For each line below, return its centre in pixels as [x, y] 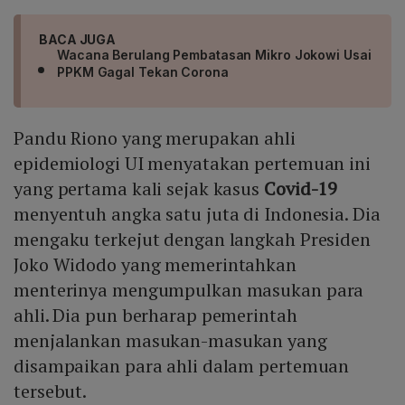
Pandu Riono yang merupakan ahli [155, 138]
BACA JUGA [78, 40]
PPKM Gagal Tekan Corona [143, 72]
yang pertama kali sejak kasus [139, 189]
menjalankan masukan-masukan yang [170, 341]
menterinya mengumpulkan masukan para [189, 290]
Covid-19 [301, 189]
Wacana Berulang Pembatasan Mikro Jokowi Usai [214, 55]
